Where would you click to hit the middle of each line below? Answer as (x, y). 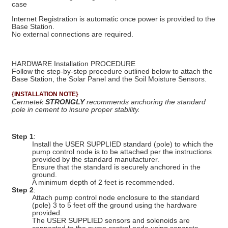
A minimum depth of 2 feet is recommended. (103, 182)
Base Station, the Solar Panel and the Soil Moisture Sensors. (109, 79)
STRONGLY (65, 102)
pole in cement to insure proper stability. (76, 109)
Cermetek (28, 102)
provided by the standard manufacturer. (96, 159)
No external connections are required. (73, 34)
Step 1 (23, 136)
